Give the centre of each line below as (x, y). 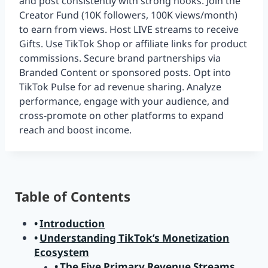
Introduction (72, 224)
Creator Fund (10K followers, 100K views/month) (128, 15)
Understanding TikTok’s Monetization (135, 238)
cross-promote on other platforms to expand (121, 116)
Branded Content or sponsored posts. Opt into (125, 73)
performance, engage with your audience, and (124, 101)
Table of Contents (73, 197)
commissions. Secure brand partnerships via (120, 58)
